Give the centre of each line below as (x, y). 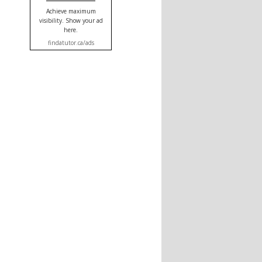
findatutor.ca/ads (71, 43)
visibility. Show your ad (71, 21)
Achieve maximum (71, 11)
